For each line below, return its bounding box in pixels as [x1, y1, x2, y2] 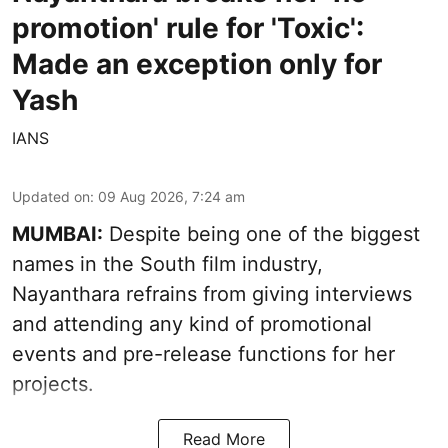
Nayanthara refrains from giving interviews [12, 281, 412, 306]
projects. [12, 371, 94, 396]
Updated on [12, 187, 90, 205]
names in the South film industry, [12, 251, 323, 276]
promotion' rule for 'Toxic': [12, 10, 364, 45]
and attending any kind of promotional [12, 311, 372, 336]
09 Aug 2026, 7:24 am [98, 187, 245, 205]
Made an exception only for [12, 46, 382, 81]
